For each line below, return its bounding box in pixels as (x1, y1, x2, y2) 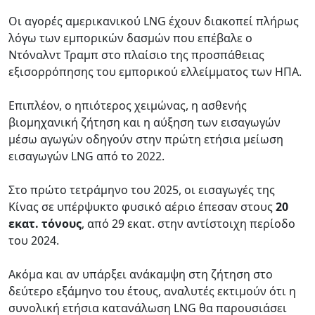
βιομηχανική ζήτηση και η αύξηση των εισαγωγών (8, 114, 281, 130)
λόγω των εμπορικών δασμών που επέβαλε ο (8, 30, 252, 46)
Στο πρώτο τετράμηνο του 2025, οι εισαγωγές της (8, 181, 275, 198)
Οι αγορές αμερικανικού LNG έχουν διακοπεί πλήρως (8, 13, 299, 29)
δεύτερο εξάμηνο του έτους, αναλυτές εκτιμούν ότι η (8, 283, 296, 299)
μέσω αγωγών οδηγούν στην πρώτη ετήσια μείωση (8, 131, 283, 147)
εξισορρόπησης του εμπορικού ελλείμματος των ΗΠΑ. (8, 63, 304, 79)
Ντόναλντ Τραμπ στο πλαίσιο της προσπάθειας (8, 46, 264, 63)
